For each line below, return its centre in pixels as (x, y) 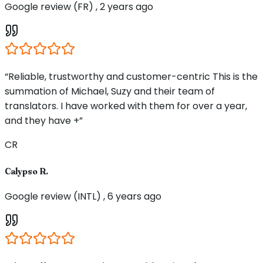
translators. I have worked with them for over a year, (126, 106)
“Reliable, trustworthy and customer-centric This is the (131, 77)
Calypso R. (26, 171)
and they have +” (44, 121)
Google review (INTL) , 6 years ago (83, 196)
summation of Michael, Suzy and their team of (110, 92)
